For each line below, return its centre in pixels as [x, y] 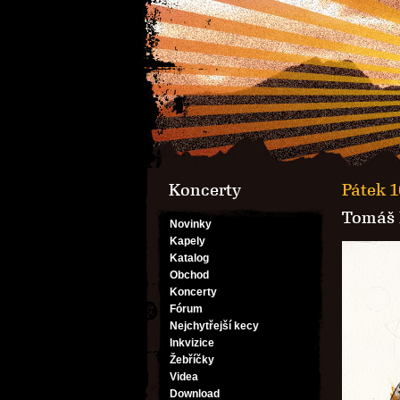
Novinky [191, 224]
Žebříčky [192, 360]
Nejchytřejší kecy [214, 326]
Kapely [187, 241]
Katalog [189, 258]
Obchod [189, 275]
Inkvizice [192, 343]
